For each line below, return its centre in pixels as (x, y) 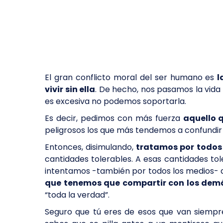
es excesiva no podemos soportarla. (116, 101)
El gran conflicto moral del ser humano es (131, 77)
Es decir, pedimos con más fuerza (114, 118)
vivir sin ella (70, 89)
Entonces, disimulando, (89, 147)
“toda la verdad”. (77, 195)
